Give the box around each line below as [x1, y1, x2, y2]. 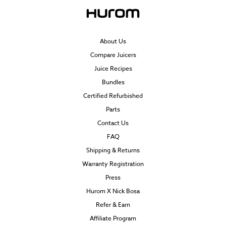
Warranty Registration [82, 159, 144, 168]
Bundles [101, 78, 125, 87]
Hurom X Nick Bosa [86, 187, 140, 196]
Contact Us [97, 119, 129, 128]
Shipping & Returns [86, 146, 140, 155]
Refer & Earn [96, 200, 130, 209]
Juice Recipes [94, 64, 132, 73]
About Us [100, 37, 126, 46]
